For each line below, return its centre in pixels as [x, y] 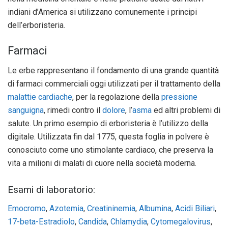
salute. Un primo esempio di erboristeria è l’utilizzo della [108, 123]
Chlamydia [129, 221]
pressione [179, 97]
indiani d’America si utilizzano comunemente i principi [102, 12]
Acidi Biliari [195, 208]
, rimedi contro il [73, 110]
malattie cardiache [40, 97]
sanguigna [26, 110]
